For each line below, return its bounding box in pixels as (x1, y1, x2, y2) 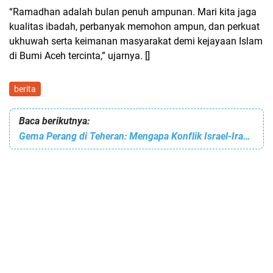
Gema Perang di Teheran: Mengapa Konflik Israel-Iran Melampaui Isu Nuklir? (243, 130, 250, 142)
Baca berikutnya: (19, 115, 90, 127)
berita (14, 83, 36, 94)
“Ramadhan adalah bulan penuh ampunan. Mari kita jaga (9, 5, 257, 18)
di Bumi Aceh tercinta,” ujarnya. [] (9, 49, 150, 62)
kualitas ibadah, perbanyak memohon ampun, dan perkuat (9, 20, 260, 32)
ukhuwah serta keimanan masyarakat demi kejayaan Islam (9, 35, 263, 47)
